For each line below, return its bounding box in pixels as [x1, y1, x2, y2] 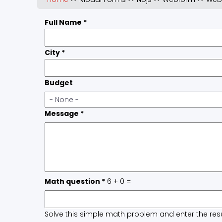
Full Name [45, 17, 83, 28]
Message [45, 109, 80, 119]
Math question [45, 176, 102, 187]
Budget [45, 78, 73, 88]
